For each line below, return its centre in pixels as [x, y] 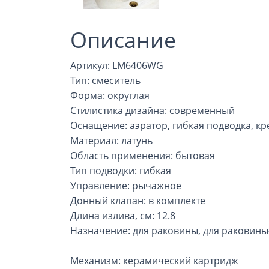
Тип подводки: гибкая [121, 171]
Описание [123, 40]
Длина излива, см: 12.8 [123, 216]
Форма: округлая [110, 95]
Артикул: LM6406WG [117, 65]
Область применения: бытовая [143, 156]
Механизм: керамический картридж [154, 261]
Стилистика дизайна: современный [153, 110]
